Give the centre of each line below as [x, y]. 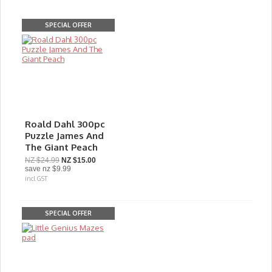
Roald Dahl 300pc [65, 124]
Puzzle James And [64, 136]
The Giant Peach [61, 147]
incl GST [36, 178]
